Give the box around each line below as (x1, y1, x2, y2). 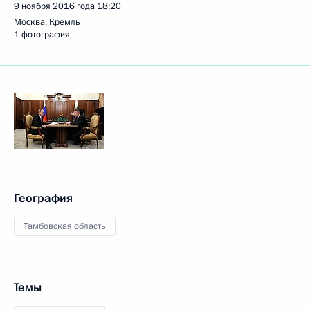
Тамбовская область (24, 220, 106, 232)
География (14, 190, 73, 206)
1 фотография (14, 28, 70, 41)
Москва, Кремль (14, 16, 80, 28)
